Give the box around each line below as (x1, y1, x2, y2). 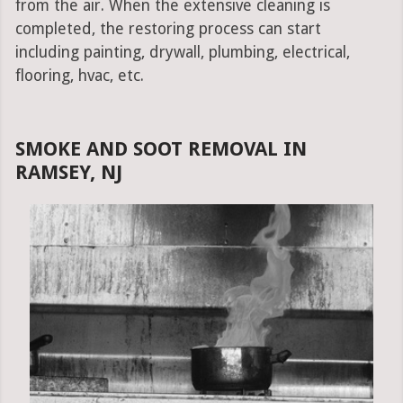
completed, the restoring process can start (14, 20, 321, 39)
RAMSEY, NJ (14, 161, 122, 184)
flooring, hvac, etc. (14, 67, 144, 85)
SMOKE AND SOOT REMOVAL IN (14, 138, 307, 161)
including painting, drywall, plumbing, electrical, (14, 43, 350, 62)
